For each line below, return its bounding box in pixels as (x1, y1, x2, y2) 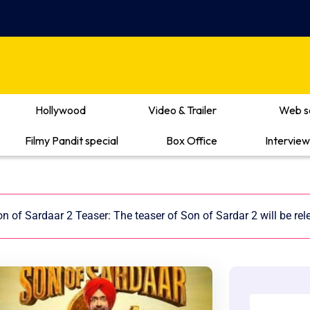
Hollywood (35, 102, 86, 117)
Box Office (166, 133, 217, 147)
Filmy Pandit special (25, 133, 118, 147)
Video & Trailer (148, 102, 217, 117)
